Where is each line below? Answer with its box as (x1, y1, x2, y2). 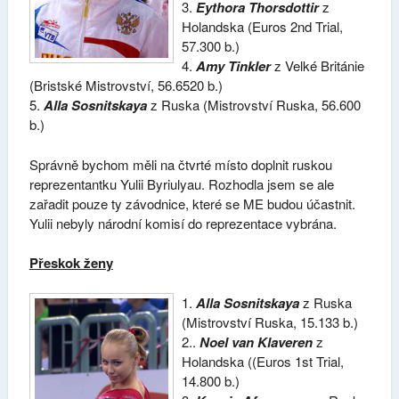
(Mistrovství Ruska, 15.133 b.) (182, 312, 359, 331)
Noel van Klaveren (199, 331, 313, 352)
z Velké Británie (271, 56, 365, 76)
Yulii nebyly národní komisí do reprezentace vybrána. (28, 213, 337, 232)
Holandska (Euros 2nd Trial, (182, 17, 344, 37)
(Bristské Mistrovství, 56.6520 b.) (28, 76, 223, 95)
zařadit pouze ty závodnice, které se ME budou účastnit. (28, 193, 355, 213)
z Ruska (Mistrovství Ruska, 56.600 (146, 95, 361, 115)
